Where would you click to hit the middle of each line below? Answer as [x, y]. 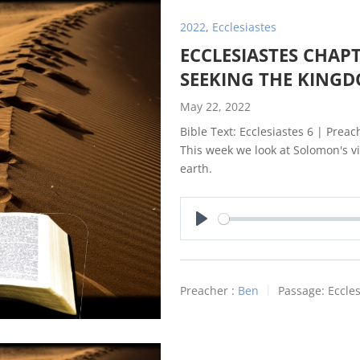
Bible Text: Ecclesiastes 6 [247, 131]
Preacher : [207, 290]
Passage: [301, 290]
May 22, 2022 [215, 106]
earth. [196, 168]
